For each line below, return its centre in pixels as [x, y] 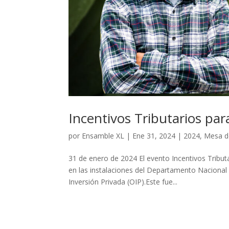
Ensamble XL [103, 135]
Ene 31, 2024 [154, 135]
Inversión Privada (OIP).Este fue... [123, 181]
